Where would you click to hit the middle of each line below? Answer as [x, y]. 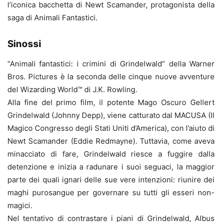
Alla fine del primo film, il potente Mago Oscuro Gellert [111, 103]
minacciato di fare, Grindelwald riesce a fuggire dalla [111, 154]
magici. [20, 206]
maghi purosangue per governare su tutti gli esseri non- [111, 193]
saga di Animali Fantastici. [53, 18]
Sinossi [24, 44]
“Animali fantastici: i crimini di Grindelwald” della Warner [111, 64]
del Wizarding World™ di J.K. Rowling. [72, 90]
